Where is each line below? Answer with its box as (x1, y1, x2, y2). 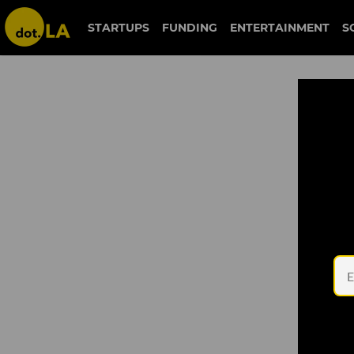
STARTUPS (87, 21, 149, 35)
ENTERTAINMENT (229, 21, 330, 35)
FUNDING (161, 21, 217, 35)
